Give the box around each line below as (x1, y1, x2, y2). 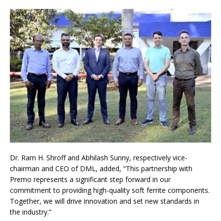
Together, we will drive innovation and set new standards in (10, 196, 199, 206)
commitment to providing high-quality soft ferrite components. (10, 185, 210, 195)
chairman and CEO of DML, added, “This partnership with (10, 163, 192, 173)
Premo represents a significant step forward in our (10, 174, 171, 184)
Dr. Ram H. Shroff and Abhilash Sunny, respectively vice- (10, 152, 187, 162)
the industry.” (10, 207, 53, 217)
